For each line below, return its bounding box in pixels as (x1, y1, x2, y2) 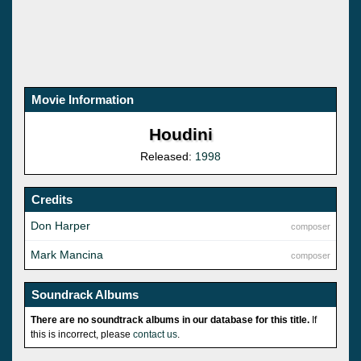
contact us (133, 328, 177, 340)
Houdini (148, 124, 213, 143)
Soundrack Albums (31, 287, 139, 301)
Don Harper (31, 218, 90, 232)
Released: (140, 149, 195, 163)
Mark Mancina (31, 247, 103, 261)
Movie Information (31, 92, 134, 106)
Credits (31, 192, 73, 206)
